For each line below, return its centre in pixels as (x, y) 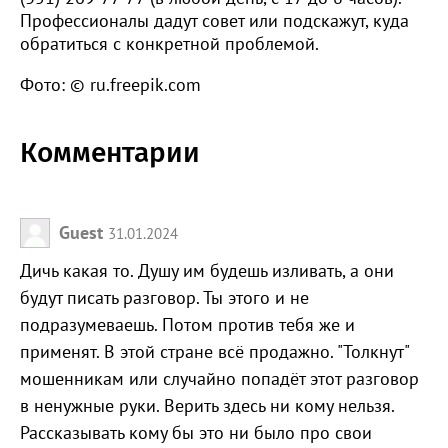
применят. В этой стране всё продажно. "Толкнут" (214, 352)
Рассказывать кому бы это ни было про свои (196, 433)
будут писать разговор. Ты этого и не (164, 298)
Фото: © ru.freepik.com (110, 85)
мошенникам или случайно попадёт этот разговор (219, 379)
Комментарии (110, 153)
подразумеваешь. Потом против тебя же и (187, 325)
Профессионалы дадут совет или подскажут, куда (214, 21)
